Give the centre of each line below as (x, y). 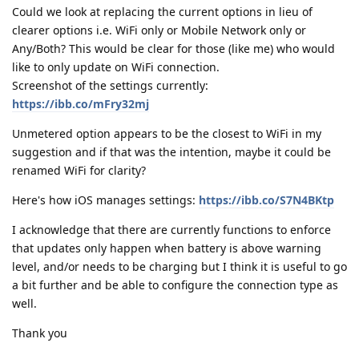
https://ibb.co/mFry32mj (81, 103)
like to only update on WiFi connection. (116, 67)
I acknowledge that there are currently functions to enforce (171, 229)
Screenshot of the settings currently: (110, 85)
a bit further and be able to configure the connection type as (175, 284)
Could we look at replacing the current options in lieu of (162, 11)
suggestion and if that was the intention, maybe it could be (171, 151)
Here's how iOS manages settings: (105, 200)
